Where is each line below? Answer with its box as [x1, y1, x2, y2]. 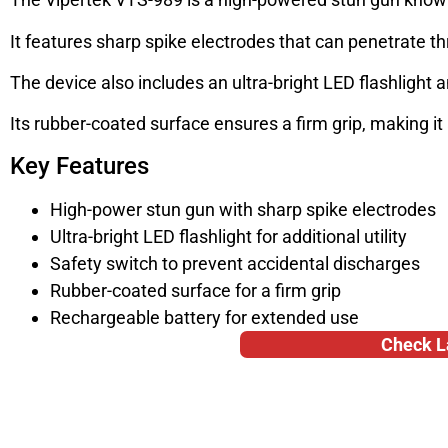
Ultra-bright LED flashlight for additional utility [50, 225, 407, 247]
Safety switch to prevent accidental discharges [50, 252, 420, 274]
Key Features [10, 151, 149, 180]
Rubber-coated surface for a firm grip [50, 279, 341, 301]
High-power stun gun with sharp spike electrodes [50, 198, 436, 220]
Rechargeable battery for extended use [50, 306, 359, 328]
